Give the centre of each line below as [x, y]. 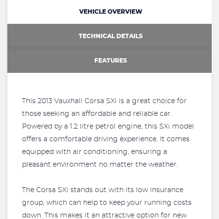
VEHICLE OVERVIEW [111, 11]
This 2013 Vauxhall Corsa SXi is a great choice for [104, 101]
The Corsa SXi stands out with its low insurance [103, 190]
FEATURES [111, 60]
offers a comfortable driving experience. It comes [106, 139]
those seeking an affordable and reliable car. [97, 114]
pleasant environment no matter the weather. [100, 165]
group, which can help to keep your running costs [107, 203]
